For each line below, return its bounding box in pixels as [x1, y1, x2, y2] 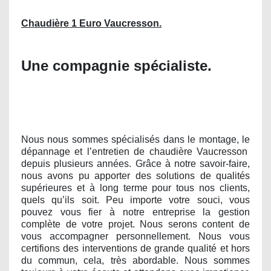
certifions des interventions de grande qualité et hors [21, 243, 250, 254]
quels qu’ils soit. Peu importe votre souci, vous [21, 195, 250, 206]
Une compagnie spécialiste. [21, 57, 212, 74]
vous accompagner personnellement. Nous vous [21, 231, 250, 242]
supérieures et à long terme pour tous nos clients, [21, 183, 250, 194]
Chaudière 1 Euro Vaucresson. [21, 18, 162, 29]
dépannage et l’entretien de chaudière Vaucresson [21, 146, 247, 157]
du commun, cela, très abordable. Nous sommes [21, 255, 250, 266]
